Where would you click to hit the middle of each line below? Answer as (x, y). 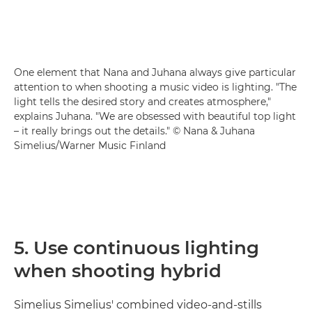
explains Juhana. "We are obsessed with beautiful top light (155, 116)
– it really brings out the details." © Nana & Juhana (134, 131)
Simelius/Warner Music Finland (90, 145)
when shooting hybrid (118, 271)
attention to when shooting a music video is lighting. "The (155, 87)
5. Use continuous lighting (136, 248)
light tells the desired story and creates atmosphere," (142, 101)
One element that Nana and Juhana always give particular (155, 72)
